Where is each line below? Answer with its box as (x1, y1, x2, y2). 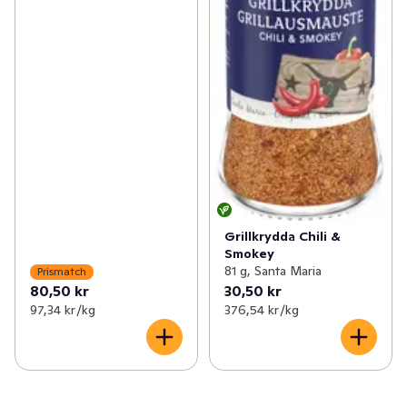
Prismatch (37, 264, 86, 279)
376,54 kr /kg (223, 301, 299, 318)
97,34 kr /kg (30, 301, 95, 318)
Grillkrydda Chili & (223, 227, 341, 244)
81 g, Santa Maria (223, 262, 322, 279)
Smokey (223, 244, 274, 262)
